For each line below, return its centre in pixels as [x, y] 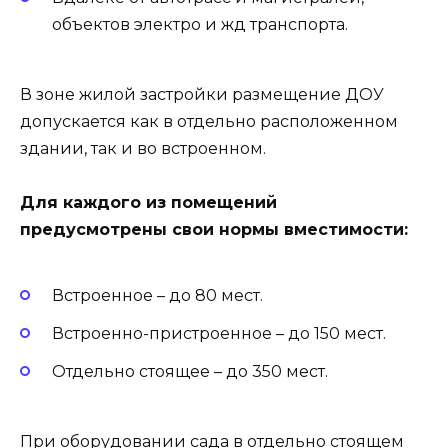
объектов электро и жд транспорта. [200, 24]
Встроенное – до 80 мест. [157, 295]
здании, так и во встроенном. [143, 149]
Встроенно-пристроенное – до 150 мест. [219, 333]
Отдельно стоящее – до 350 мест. [190, 371]
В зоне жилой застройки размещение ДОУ [202, 95]
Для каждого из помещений [148, 203]
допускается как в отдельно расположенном [209, 122]
